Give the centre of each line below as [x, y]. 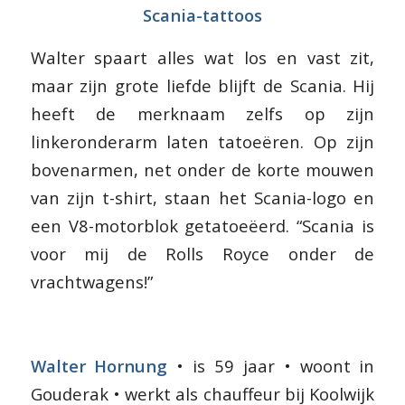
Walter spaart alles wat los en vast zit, [202, 57]
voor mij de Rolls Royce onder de [202, 253]
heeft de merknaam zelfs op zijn [202, 113]
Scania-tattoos [202, 15]
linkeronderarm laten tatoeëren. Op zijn [202, 141]
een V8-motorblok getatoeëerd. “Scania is [202, 225]
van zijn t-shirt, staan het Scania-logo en [202, 197]
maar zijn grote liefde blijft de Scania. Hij [202, 85]
